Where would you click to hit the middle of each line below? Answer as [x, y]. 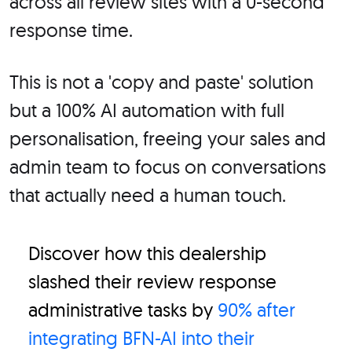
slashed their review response [152, 282]
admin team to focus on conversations [168, 167]
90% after [257, 310]
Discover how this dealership [147, 253]
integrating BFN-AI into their [141, 338]
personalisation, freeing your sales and [168, 139]
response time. [71, 30]
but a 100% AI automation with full [147, 110]
